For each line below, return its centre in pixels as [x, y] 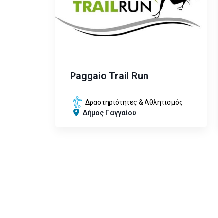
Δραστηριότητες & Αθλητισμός [134, 102]
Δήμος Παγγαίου [109, 113]
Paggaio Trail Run [109, 76]
